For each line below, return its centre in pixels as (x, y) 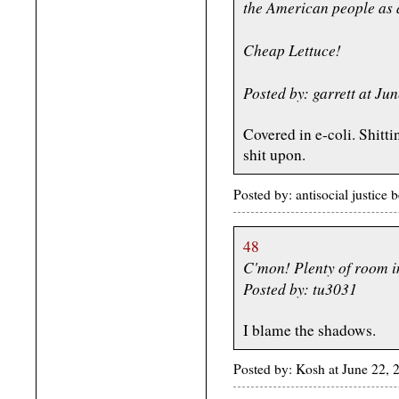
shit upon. (274, 155)
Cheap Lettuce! (292, 50)
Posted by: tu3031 (300, 288)
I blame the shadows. (309, 330)
